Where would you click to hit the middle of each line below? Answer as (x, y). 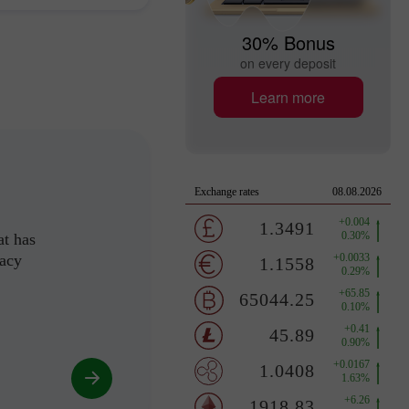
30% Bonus (288, 42)
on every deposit (288, 63)
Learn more (288, 97)
